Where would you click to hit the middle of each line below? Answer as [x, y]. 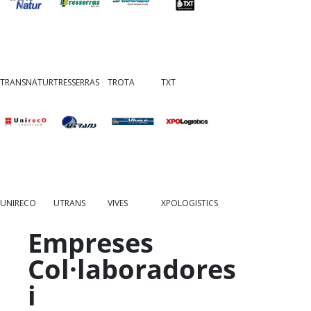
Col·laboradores [132, 269]
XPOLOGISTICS [189, 203]
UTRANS [70, 203]
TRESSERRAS [77, 83]
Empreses [91, 243]
